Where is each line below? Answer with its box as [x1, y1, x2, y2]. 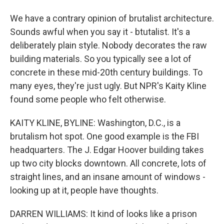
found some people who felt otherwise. [10, 94, 166, 104]
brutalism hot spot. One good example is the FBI [10, 131, 199, 141]
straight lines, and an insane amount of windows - [10, 171, 205, 182]
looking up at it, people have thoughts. [10, 185, 158, 195]
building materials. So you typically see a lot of [10, 53, 191, 64]
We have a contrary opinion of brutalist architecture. [10, 13, 214, 23]
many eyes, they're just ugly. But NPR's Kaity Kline [10, 80, 206, 91]
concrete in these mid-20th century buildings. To [10, 67, 202, 77]
